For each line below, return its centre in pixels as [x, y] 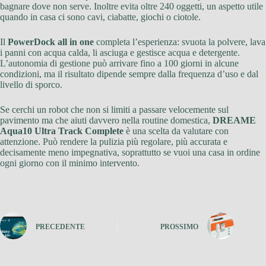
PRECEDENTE [60, 227]
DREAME [234, 121]
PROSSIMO [180, 227]
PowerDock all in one [51, 42]
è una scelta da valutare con [176, 131]
